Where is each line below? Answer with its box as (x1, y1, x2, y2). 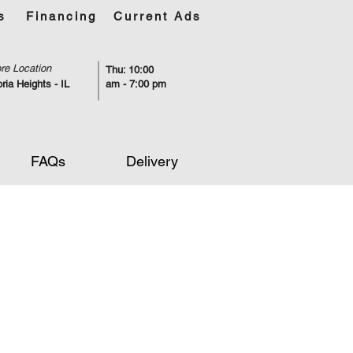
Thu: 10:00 (106, 64, 154, 76)
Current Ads (113, 9, 202, 23)
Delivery (125, 153, 178, 169)
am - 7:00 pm (106, 78, 166, 90)
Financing (26, 9, 97, 23)
